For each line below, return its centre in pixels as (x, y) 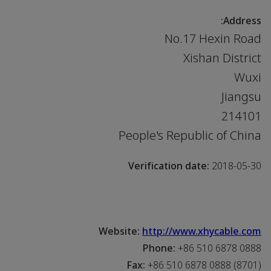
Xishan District (222, 58)
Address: (242, 21)
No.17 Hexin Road (213, 39)
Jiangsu (241, 97)
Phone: (159, 248)
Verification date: (169, 166)
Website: (120, 231)
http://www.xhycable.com (202, 231)
